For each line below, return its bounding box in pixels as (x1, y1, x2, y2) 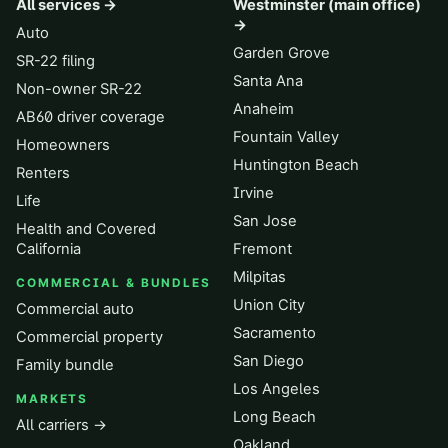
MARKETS (16, 392, 89, 406)
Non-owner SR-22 (16, 80, 142, 98)
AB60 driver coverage (16, 108, 165, 126)
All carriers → (16, 416, 107, 434)
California (16, 240, 81, 258)
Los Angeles (233, 380, 320, 398)
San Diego (233, 352, 304, 370)
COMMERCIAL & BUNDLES (16, 276, 211, 290)
